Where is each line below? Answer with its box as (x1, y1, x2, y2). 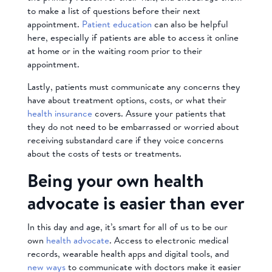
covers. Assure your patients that (92, 106, 226, 120)
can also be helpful (151, 17, 228, 30)
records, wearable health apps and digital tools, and (27, 246, 229, 260)
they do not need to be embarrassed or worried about (27, 120, 239, 133)
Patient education (81, 17, 152, 30)
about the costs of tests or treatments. (27, 146, 182, 160)
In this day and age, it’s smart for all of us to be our (27, 220, 228, 233)
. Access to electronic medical (109, 233, 229, 246)
